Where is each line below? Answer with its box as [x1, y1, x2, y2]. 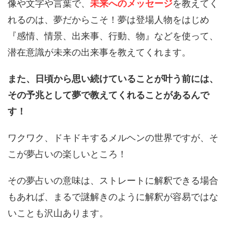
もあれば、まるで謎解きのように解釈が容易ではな [8, 191, 218, 202]
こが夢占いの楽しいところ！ [8, 149, 127, 159]
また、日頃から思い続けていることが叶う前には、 [8, 73, 218, 84]
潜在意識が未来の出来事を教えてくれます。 [8, 47, 191, 58]
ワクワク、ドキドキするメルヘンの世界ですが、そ [8, 132, 218, 143]
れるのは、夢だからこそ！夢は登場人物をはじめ [8, 14, 209, 25]
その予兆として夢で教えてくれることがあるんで [8, 90, 209, 100]
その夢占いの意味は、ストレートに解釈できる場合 [8, 175, 218, 186]
